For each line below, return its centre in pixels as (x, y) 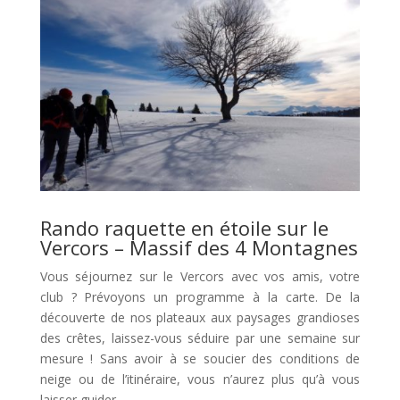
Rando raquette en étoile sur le (184, 228)
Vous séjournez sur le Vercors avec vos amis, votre (200, 277)
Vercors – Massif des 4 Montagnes (199, 248)
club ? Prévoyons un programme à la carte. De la (200, 297)
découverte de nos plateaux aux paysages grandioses (200, 318)
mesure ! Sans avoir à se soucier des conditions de (200, 359)
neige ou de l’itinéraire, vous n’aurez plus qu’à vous (200, 379)
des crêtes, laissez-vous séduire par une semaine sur (200, 338)
